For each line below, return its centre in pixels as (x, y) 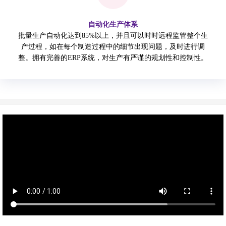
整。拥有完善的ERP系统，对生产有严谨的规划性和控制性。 (113, 58)
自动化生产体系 (113, 24)
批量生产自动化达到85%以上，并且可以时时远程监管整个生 (113, 36)
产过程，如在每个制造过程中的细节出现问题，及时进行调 (113, 47)
